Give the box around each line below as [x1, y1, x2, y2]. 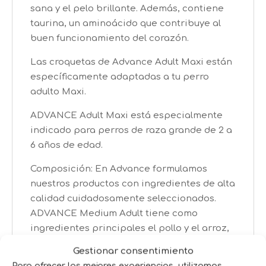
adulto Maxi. [30, 86, 86, 97]
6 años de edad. [30, 140, 103, 150]
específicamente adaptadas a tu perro [30, 71, 209, 82]
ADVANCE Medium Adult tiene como [30, 208, 198, 218]
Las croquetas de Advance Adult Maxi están [30, 56, 232, 67]
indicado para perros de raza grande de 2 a [30, 125, 232, 135]
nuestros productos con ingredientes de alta [30, 178, 235, 189]
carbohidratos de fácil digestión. [30, 252, 182, 263]
